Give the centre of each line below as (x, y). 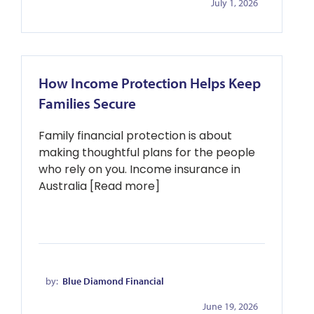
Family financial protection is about (135, 136)
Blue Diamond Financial (113, 281)
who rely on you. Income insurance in (139, 169)
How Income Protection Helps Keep (150, 83)
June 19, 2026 (230, 306)
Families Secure (87, 103)
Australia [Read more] (99, 186)
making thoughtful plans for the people (147, 152)
